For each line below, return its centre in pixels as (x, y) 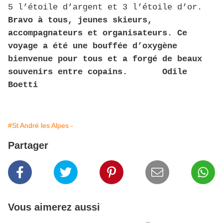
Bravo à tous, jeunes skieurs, (80, 20)
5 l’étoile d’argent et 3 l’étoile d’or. (105, 7)
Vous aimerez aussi (54, 207)
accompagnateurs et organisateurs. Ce (98, 33)
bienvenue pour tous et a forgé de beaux (105, 59)
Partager (28, 146)
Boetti (23, 85)
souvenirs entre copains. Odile (98, 72)
